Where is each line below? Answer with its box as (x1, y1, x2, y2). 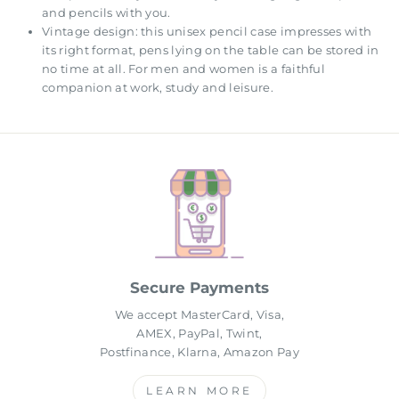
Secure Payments (130, 279, 269, 297)
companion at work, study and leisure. (42, 81, 273, 95)
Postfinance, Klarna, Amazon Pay (100, 346, 299, 360)
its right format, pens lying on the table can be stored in (42, 44, 379, 58)
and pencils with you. (42, 6, 171, 20)
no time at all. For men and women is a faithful (42, 62, 326, 77)
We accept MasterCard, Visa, (114, 308, 285, 322)
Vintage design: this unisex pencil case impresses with (42, 25, 372, 39)
